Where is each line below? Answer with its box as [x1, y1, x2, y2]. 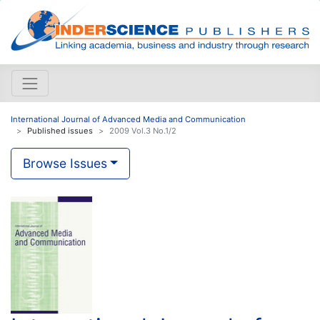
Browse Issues [23, 155, 107, 171]
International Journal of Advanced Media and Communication [11, 114, 246, 124]
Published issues [27, 125, 93, 136]
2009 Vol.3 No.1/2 [109, 125, 176, 136]
